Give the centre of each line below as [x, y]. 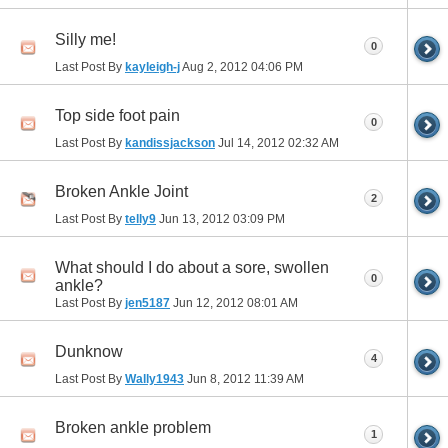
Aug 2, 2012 [215, 66]
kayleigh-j [152, 66]
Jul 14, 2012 [251, 142]
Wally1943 [154, 379]
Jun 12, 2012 [208, 303]
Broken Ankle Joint [121, 192]
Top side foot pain [117, 116]
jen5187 [147, 303]
